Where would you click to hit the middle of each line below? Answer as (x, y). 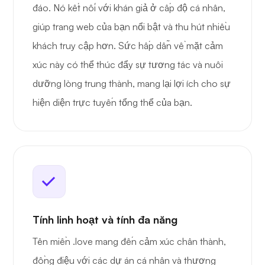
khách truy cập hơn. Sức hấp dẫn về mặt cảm (128, 46)
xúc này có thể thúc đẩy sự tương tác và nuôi (128, 65)
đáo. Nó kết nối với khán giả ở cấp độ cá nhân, (129, 8)
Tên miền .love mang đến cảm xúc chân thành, (129, 242)
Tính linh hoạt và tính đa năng (105, 220)
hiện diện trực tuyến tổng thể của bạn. (112, 103)
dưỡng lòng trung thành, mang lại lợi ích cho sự (132, 84)
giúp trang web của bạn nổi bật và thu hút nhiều (131, 27)
